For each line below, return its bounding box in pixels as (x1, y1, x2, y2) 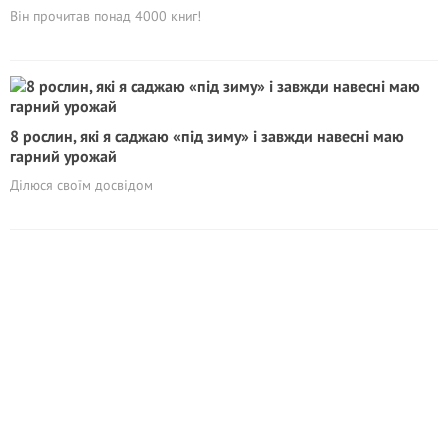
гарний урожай (10, 146, 117, 166)
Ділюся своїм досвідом (10, 176, 153, 194)
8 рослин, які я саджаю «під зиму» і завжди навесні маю (10, 126, 404, 146)
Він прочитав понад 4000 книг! (10, 7, 201, 25)
